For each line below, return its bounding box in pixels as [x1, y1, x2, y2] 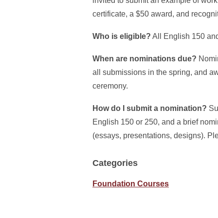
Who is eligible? [92, 32, 151, 40]
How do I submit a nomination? [92, 104, 207, 112]
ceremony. [92, 82, 128, 90]
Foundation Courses [92, 180, 169, 188]
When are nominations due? [92, 54, 197, 63]
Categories [92, 158, 138, 168]
